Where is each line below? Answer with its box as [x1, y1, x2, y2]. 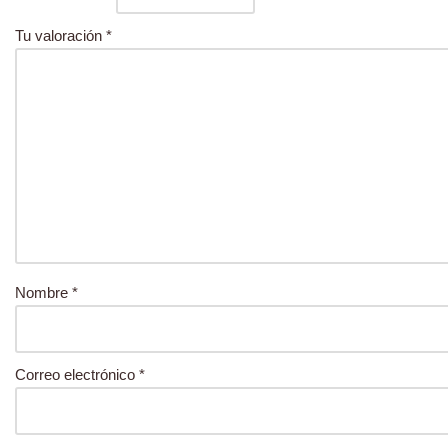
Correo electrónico [15, 366, 139, 383]
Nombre [15, 284, 72, 301]
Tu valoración [15, 27, 106, 44]
